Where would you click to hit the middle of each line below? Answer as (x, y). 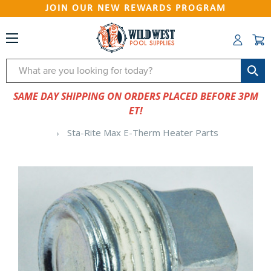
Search (21, 67)
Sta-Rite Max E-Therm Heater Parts (142, 132)
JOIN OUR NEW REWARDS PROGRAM (135, 8)
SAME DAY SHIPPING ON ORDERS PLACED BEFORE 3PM (135, 96)
